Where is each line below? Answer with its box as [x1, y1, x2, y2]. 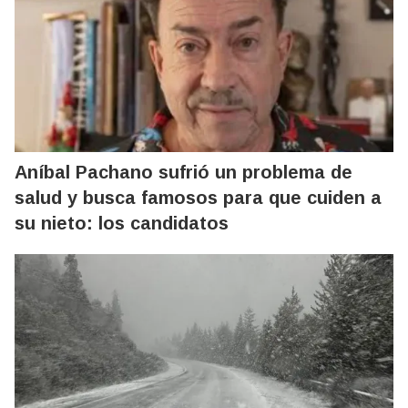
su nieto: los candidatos [15, 213, 229, 233]
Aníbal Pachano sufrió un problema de [15, 162, 352, 182]
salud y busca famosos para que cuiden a [15, 188, 382, 208]
